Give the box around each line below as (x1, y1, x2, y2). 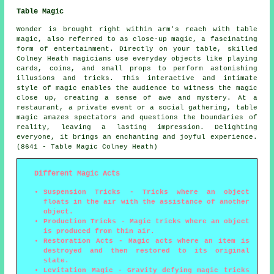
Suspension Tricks (43, 188, 121, 196)
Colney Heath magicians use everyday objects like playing (17, 55, 257, 63)
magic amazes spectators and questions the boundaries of (17, 114, 257, 122)
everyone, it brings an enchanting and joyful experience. (17, 133, 257, 141)
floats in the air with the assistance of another (43, 198, 250, 206)
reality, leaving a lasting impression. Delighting (17, 124, 257, 131)
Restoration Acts (43, 237, 114, 245)
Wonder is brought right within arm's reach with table (17, 26, 257, 34)
